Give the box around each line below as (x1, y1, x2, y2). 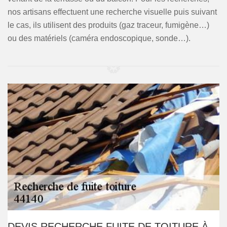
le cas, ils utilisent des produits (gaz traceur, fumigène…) (8, 21, 209, 29)
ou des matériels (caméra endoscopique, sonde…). (8, 34, 191, 43)
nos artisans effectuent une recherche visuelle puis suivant (8, 8, 217, 16)
